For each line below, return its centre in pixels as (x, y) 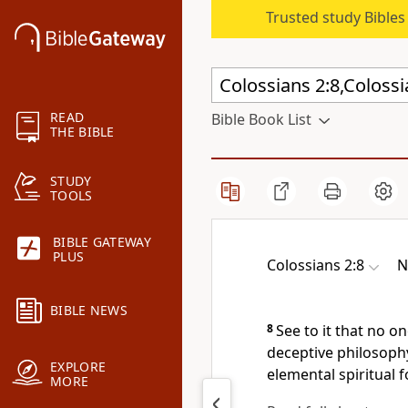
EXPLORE (78, 367)
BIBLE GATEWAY (102, 242)
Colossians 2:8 (316, 265)
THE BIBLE (82, 132)
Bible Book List (261, 119)
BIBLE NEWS (89, 311)
